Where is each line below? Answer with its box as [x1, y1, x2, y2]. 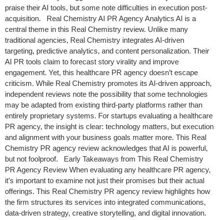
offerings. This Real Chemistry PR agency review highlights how [5, 187, 210, 195]
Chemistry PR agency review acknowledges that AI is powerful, [5, 144, 208, 152]
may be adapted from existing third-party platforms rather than [5, 101, 202, 109]
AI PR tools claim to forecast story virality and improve [5, 57, 179, 66]
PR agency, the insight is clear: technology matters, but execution [5, 122, 214, 131]
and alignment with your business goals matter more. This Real [5, 133, 206, 141]
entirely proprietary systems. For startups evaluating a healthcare [5, 111, 213, 120]
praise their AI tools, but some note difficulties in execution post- [5, 3, 207, 12]
